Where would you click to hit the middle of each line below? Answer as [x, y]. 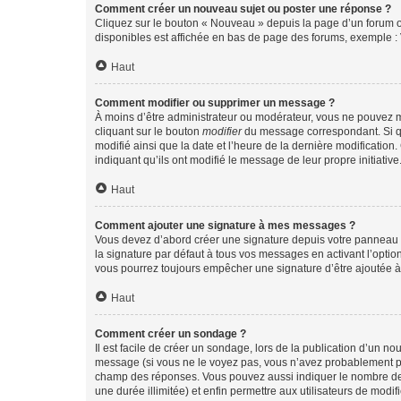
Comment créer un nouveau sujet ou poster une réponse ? [243, 9]
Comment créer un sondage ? [171, 334]
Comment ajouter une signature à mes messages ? [225, 226]
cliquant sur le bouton [149, 132]
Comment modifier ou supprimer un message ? [215, 103]
